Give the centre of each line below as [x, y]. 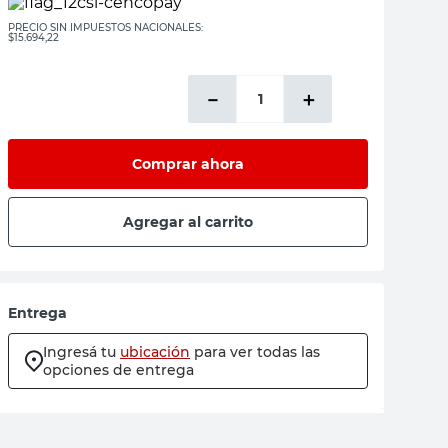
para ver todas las [257, 352]
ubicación [155, 352]
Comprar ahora [188, 163]
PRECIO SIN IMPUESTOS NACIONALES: [105, 27]
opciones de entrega [118, 370]
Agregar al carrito [188, 221]
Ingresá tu [79, 352]
